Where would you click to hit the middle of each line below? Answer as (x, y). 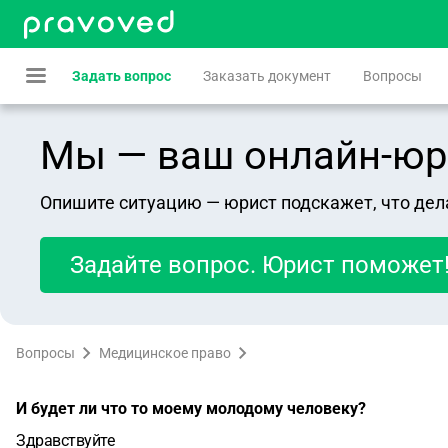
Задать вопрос (121, 76)
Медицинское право (165, 353)
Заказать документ (267, 76)
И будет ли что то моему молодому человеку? (191, 408)
